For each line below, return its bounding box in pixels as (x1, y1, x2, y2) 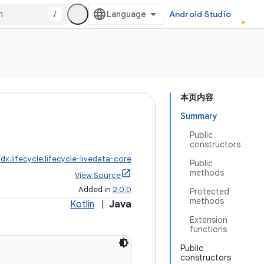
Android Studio (169, 9, 231, 19)
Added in (78, 184, 113, 194)
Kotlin (70, 199, 94, 210)
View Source (75, 170, 121, 180)
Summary (180, 111, 217, 121)
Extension (190, 214, 227, 225)
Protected (190, 186, 229, 197)
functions (190, 224, 227, 235)
